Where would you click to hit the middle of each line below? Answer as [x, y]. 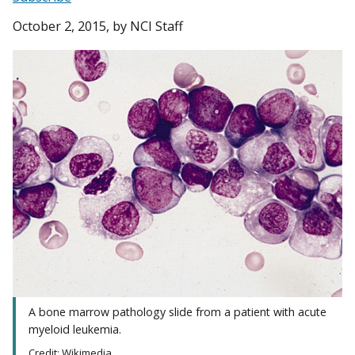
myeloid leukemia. [75, 329]
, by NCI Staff [145, 27]
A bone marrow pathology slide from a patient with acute [177, 311]
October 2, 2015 [59, 27]
